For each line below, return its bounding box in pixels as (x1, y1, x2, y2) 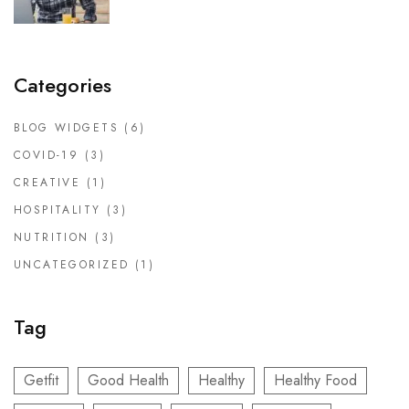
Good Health (88, 370, 169, 392)
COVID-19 (14, 147, 79, 164)
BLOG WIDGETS (14, 120, 119, 137)
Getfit (24, 370, 58, 392)
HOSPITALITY (14, 202, 101, 219)
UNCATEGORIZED (14, 257, 130, 274)
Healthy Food (274, 370, 357, 392)
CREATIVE (14, 174, 81, 192)
